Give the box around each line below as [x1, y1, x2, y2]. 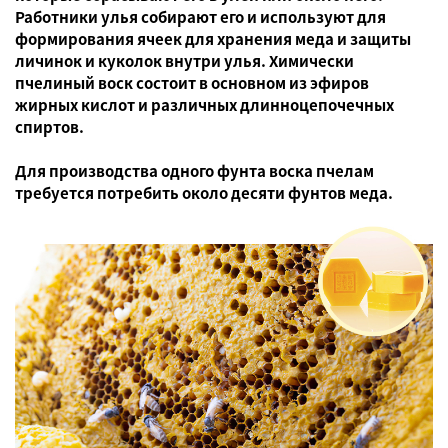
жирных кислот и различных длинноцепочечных [15, 93, 394, 115]
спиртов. [15, 115, 84, 137]
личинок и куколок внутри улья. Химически [15, 49, 354, 71]
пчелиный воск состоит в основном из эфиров [15, 71, 369, 93]
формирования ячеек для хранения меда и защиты [15, 27, 411, 49]
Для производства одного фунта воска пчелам [15, 159, 374, 181]
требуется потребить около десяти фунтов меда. [15, 181, 393, 203]
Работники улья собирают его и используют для [15, 5, 386, 27]
